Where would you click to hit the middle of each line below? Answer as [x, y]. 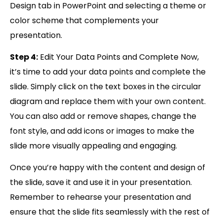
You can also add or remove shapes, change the [103, 116]
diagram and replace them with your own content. [108, 102]
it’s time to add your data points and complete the [108, 72]
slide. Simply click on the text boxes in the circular [106, 87]
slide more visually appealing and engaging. [93, 146]
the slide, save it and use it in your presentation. [101, 183]
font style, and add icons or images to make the [102, 131]
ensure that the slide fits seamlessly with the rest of [110, 212]
